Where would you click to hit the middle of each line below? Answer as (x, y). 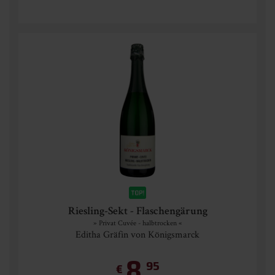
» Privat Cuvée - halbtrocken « (137, 223)
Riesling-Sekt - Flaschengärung (137, 212)
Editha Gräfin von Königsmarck (137, 234)
